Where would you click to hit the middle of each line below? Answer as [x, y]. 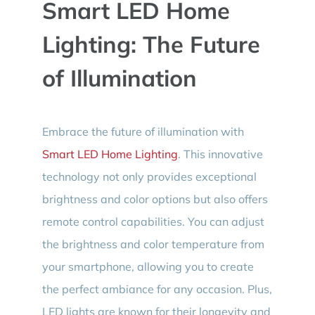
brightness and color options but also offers [155, 199]
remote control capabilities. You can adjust [153, 221]
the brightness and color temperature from [153, 244]
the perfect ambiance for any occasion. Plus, [157, 289]
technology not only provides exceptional [149, 176]
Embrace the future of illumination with [143, 131]
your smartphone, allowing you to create [148, 266]
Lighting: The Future [151, 44]
